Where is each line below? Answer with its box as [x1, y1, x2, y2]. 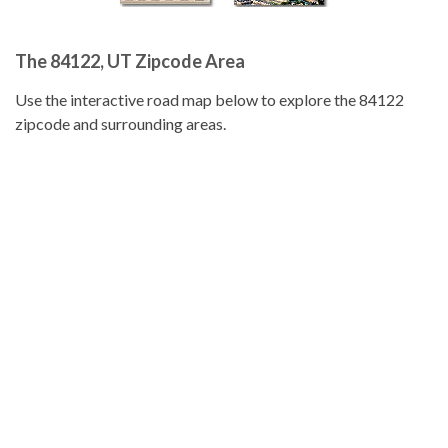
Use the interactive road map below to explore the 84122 [15, 90, 404, 109]
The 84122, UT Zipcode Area [15, 50, 245, 72]
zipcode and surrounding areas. [15, 114, 226, 133]
